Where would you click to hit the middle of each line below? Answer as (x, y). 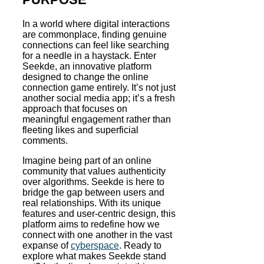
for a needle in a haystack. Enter (89, 55)
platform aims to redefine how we (91, 224)
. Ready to (140, 245)
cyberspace (95, 245)
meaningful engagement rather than (97, 119)
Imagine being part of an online (87, 160)
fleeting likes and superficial (80, 130)
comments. (45, 140)
